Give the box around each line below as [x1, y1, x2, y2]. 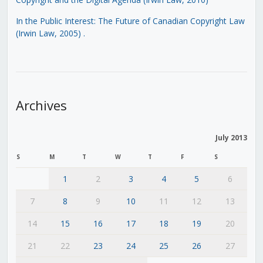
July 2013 [215, 132, 247, 143]
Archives [15, 96, 67, 114]
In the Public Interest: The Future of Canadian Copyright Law [15, 15, 245, 26]
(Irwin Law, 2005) [15, 27, 81, 39]
